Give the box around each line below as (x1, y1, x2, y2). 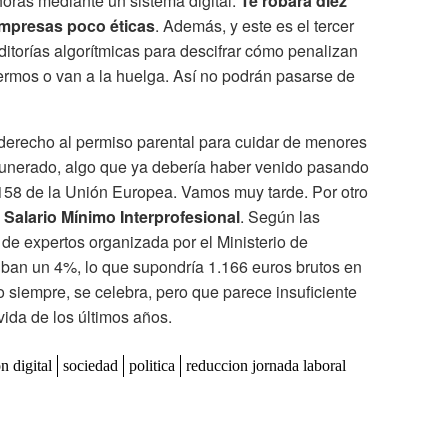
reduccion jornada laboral (186, 356, 346, 374)
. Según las (240, 204, 320, 228)
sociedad (63, 356, 118, 374)
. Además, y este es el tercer (155, 13, 354, 37)
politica (129, 356, 175, 374)
